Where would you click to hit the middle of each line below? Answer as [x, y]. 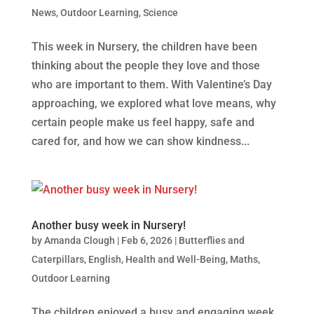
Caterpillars [57, 259]
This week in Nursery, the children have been [144, 46]
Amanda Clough [79, 240]
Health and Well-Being [175, 259]
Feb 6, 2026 [146, 240]
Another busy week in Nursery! [108, 225]
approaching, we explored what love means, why [153, 103]
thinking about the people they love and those [145, 65]
